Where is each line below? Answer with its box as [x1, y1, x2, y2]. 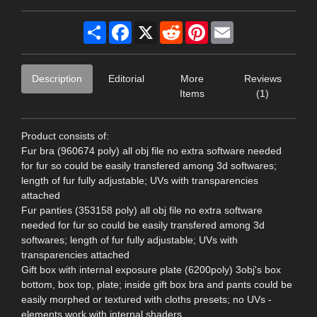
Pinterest [208, 21, 248, 33]
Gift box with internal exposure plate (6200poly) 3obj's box [21, 263, 281, 275]
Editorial [108, 72, 144, 84]
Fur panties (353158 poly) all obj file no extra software [21, 204, 263, 216]
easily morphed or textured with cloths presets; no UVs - [21, 293, 272, 305]
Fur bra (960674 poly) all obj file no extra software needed [21, 144, 282, 156]
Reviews [243, 72, 282, 84]
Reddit [183, 21, 212, 33]
